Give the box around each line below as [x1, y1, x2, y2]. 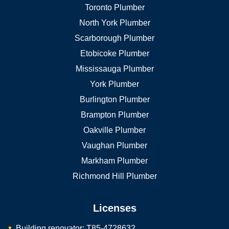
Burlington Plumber [79, 95, 150, 104]
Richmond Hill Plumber [72, 171, 157, 180]
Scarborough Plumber [75, 33, 154, 42]
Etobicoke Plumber [80, 49, 149, 58]
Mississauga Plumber [75, 64, 154, 73]
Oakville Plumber [83, 125, 146, 134]
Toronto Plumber [84, 3, 145, 12]
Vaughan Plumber [82, 141, 147, 150]
